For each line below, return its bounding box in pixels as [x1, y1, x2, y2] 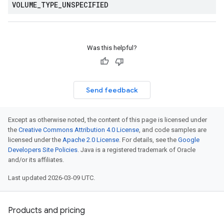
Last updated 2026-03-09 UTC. [8, 174, 95, 181]
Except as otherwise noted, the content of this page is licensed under [8, 116, 207, 123]
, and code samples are [139, 126, 206, 133]
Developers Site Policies [8, 146, 77, 153]
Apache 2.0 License [62, 136, 119, 143]
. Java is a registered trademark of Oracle [77, 146, 195, 153]
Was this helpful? [87, 44, 137, 51]
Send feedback [86, 85, 138, 94]
